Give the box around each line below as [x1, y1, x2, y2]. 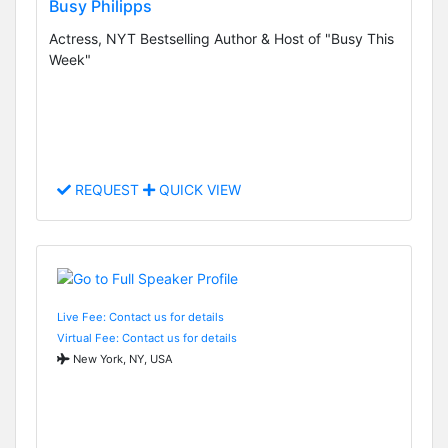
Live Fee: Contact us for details [57, 309, 224, 324]
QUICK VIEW [155, 181, 241, 199]
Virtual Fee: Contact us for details [57, 330, 237, 345]
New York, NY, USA [70, 351, 173, 366]
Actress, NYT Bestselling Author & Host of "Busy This [49, 30, 394, 48]
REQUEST [71, 181, 143, 199]
